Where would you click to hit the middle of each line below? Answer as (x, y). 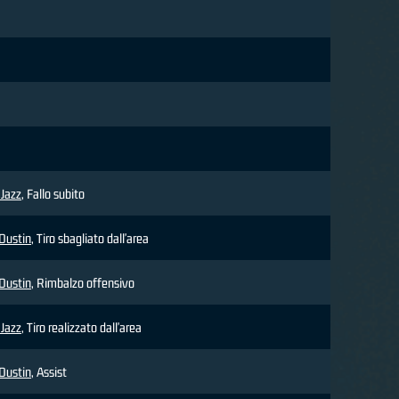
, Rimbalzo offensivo (83, 283)
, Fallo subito (53, 194)
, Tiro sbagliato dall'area (90, 239)
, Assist (49, 372)
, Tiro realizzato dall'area (81, 328)
